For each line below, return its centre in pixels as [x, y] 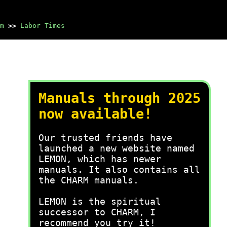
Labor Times [43, 26]
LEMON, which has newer [100, 159]
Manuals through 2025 [120, 98]
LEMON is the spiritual [100, 201]
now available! [95, 114]
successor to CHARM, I [97, 212]
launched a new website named [117, 148]
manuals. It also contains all [119, 169]
